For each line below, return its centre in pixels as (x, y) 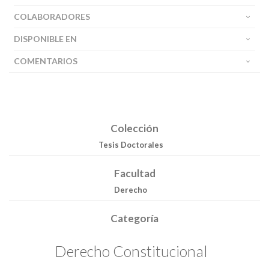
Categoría (134, 218)
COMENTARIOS (46, 61)
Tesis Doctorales (131, 145)
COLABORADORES (52, 17)
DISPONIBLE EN (45, 39)
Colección (134, 128)
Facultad (134, 173)
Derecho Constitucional (131, 251)
